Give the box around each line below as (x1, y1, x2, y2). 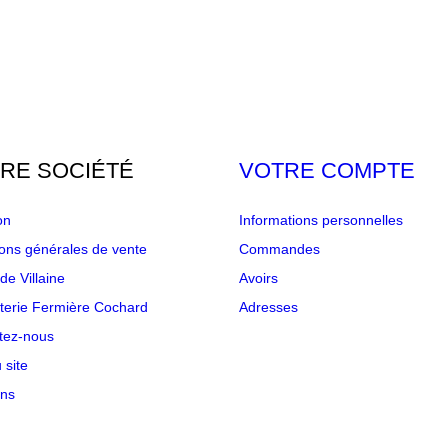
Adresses (239, 299, 298, 315)
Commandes (239, 241, 320, 257)
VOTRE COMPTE (239, 158, 415, 183)
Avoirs (239, 270, 278, 286)
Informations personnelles (239, 212, 403, 228)
